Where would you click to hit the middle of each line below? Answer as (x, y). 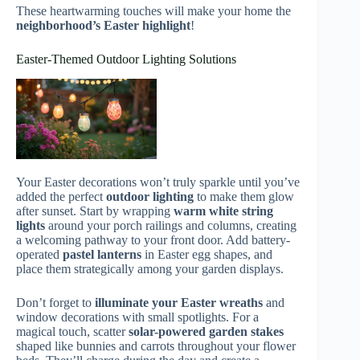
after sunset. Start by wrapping (95, 211)
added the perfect (61, 196)
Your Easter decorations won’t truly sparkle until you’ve (158, 182)
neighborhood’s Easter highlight (103, 26)
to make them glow (244, 196)
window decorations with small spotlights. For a (137, 317)
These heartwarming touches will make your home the (153, 11)
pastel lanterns (102, 254)
